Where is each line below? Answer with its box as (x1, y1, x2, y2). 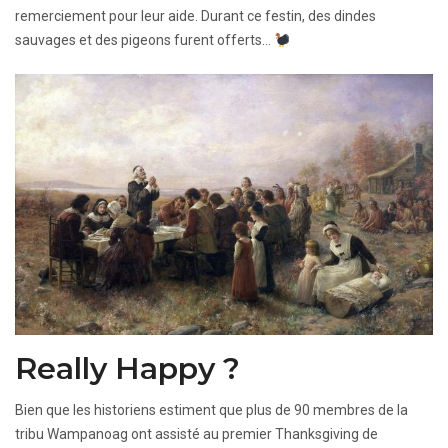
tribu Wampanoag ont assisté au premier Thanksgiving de (15, 426, 378, 443)
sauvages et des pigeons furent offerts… (15, 32, 274, 49)
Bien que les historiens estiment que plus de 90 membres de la (15, 402, 408, 419)
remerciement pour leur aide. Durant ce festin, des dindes (15, 8, 376, 25)
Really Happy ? (15, 350, 240, 388)
